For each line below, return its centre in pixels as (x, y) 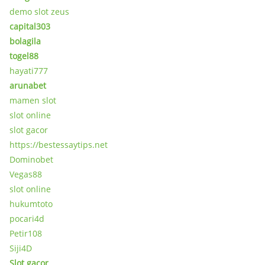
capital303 (30, 26)
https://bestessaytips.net (59, 145)
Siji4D (21, 248)
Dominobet (31, 159)
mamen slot (33, 100)
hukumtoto (31, 204)
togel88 (24, 56)
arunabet (28, 85)
